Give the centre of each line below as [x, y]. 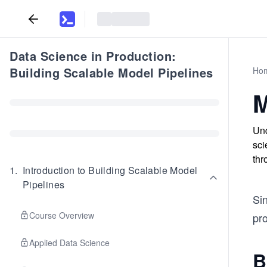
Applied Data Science [69, 243]
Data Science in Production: [93, 56]
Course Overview [62, 215]
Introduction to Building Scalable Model [110, 170]
